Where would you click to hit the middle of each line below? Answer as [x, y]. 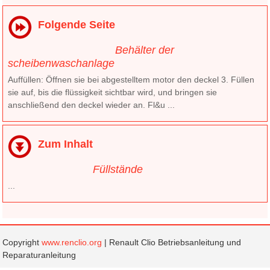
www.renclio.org [72, 242]
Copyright [22, 242]
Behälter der [145, 50]
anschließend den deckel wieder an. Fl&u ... [92, 105]
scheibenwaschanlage [61, 63]
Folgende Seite [77, 24]
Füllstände [118, 169]
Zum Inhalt [66, 144]
